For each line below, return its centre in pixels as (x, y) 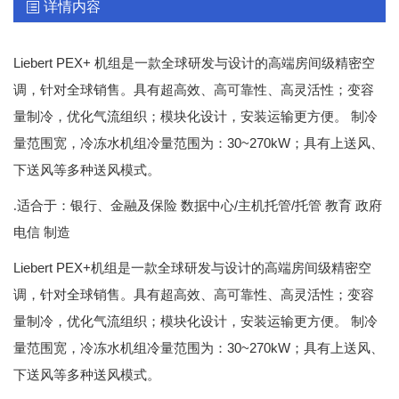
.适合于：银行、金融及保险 (95, 205)
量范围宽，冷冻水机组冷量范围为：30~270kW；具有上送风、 (199, 142)
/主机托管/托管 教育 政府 (308, 205)
